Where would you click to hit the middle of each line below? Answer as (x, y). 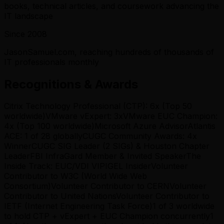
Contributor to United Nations (60, 196)
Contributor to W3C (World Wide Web (75, 176)
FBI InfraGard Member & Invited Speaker (108, 156)
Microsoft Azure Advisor (141, 126)
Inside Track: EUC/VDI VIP (54, 166)
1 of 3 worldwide (183, 206)
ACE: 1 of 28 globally (43, 136)
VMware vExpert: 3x (84, 116)
